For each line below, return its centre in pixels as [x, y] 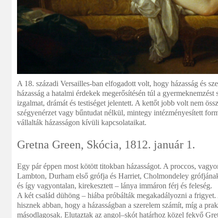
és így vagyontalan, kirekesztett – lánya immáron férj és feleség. [115, 186]
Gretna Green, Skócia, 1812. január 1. [106, 145]
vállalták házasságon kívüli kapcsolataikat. [82, 122]
